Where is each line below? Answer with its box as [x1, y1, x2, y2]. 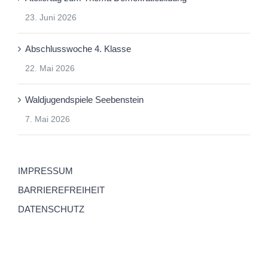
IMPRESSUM [18, 165, 73, 176]
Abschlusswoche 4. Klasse [25, 43, 131, 54]
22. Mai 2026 [25, 63, 75, 73]
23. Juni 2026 [25, 12, 77, 22]
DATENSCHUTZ [18, 203, 84, 214]
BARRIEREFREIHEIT [18, 184, 105, 195]
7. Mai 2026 [25, 114, 70, 124]
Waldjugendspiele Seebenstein [25, 94, 144, 105]
